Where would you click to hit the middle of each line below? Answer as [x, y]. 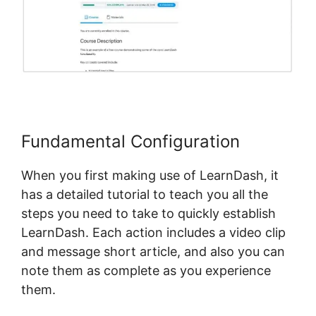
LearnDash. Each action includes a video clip [153, 232]
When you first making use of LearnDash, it [150, 175]
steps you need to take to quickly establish [148, 213]
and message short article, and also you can [153, 251]
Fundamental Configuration [130, 141]
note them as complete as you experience [146, 270]
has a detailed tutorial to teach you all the [145, 194]
